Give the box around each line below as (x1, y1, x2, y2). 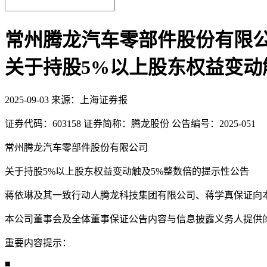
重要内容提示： (5, 238, 72, 249)
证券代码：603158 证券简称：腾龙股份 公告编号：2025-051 (5, 119, 256, 129)
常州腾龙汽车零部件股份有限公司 (5, 142, 148, 153)
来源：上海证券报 (51, 95, 128, 105)
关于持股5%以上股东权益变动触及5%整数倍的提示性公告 (5, 166, 249, 177)
